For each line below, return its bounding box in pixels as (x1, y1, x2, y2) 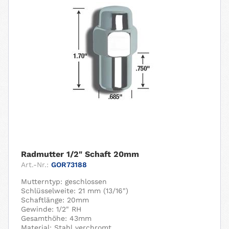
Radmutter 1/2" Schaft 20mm (21, 149, 140, 159)
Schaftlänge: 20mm (21, 196, 89, 204)
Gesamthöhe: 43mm (21, 214, 92, 223)
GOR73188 (51, 161, 87, 169)
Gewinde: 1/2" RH (21, 205, 82, 214)
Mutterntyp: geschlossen (21, 177, 107, 186)
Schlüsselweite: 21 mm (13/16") (21, 187, 129, 195)
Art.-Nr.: (21, 161, 49, 169)
